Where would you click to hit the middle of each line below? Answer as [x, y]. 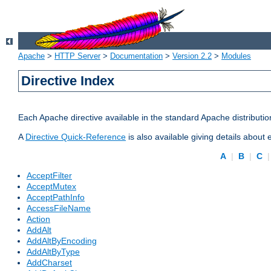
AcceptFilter [49, 176]
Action [38, 219]
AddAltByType [53, 252]
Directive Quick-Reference [76, 137]
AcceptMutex [51, 187]
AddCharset [49, 263]
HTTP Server [77, 56]
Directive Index [68, 81]
